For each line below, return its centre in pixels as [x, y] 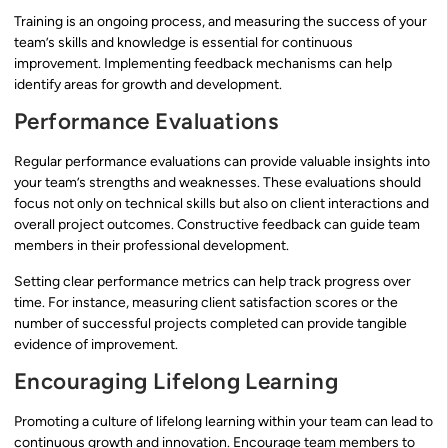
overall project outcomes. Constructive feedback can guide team [217, 225]
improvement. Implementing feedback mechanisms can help [203, 64]
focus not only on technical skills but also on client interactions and [221, 204]
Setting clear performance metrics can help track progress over [212, 281]
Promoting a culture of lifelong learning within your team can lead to [223, 422]
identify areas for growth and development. [148, 85]
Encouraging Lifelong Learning [176, 382]
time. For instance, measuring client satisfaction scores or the [206, 302]
